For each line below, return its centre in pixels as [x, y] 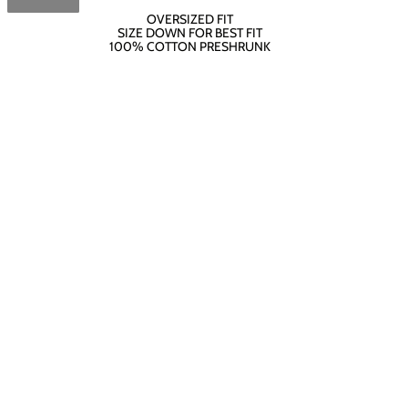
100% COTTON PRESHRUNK [189, 46]
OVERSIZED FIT [189, 19]
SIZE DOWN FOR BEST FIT [189, 32]
